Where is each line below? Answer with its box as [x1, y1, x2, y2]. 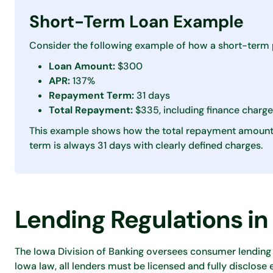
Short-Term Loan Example [29, 10, 244, 33]
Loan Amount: [49, 60, 115, 73]
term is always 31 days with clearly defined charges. [29, 139, 263, 152]
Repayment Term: [49, 89, 134, 102]
